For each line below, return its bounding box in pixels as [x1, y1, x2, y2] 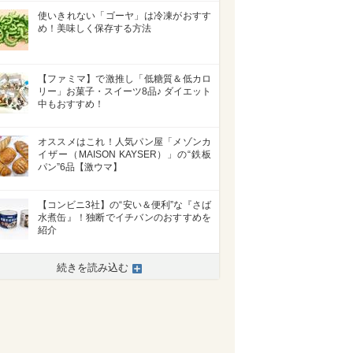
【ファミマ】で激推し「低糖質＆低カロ [38, 73, 211, 84]
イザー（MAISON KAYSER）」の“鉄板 [38, 149, 211, 160]
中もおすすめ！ [38, 98, 104, 110]
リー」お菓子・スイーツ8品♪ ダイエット [38, 86, 211, 97]
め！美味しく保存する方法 [38, 23, 151, 34]
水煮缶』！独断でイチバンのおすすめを [38, 212, 211, 223]
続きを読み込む [57, 262, 128, 273]
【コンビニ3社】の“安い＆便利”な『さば [38, 199, 211, 210]
